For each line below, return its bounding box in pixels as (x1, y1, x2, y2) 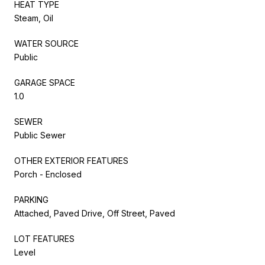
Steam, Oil (14, 12, 53, 23)
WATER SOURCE (14, 38, 79, 49)
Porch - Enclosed (14, 169, 82, 179)
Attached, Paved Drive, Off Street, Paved (14, 208, 175, 218)
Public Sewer (14, 130, 66, 140)
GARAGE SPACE (14, 77, 75, 88)
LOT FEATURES (14, 233, 75, 244)
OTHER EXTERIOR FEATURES (14, 155, 128, 166)
